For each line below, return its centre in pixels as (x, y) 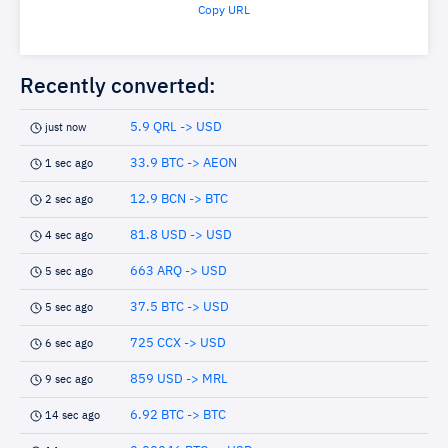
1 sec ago (69, 163)
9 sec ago (69, 379)
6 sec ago (69, 343)
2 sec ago (69, 199)
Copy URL (224, 11)
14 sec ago (72, 415)
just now (65, 127)
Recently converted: (118, 87)
